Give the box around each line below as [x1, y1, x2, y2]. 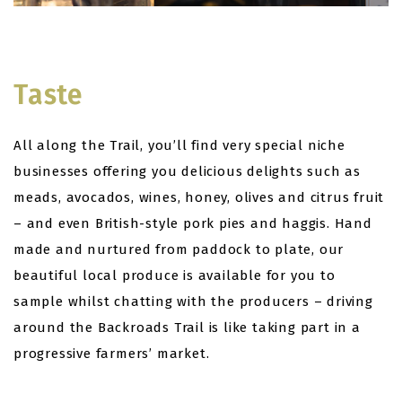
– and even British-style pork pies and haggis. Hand [13, 215, 372, 232]
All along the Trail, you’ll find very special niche [13, 137, 345, 153]
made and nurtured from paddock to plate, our [13, 241, 345, 258]
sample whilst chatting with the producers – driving [13, 293, 373, 310]
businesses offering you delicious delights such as [13, 163, 361, 179]
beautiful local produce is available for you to [13, 267, 336, 284]
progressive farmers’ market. [13, 345, 210, 362]
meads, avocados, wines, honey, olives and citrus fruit [13, 189, 385, 205]
